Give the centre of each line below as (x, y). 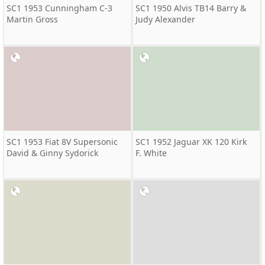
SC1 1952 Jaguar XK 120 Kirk (191, 142)
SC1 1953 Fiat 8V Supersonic (62, 142)
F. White (151, 153)
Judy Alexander (165, 19)
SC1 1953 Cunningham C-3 (59, 8)
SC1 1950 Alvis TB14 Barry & (191, 8)
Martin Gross (32, 19)
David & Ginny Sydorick (52, 153)
